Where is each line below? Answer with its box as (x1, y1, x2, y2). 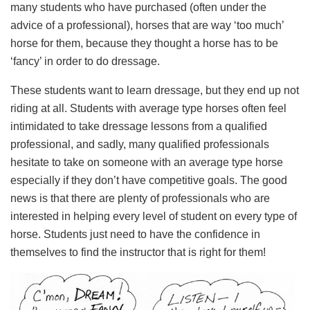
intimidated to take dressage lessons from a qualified (10, 120, 267, 133)
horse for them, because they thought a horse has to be (10, 37, 278, 50)
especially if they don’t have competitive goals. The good (10, 174, 287, 187)
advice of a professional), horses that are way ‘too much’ (10, 19, 284, 32)
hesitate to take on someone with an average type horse (10, 156, 283, 169)
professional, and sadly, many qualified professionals (10, 138, 269, 151)
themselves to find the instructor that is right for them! (10, 246, 266, 259)
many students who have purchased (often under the (10, 1, 266, 14)
